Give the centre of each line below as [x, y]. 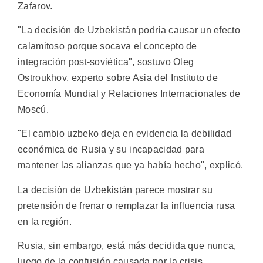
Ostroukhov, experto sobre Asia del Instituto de [118, 77]
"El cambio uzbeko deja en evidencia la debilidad [125, 134]
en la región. [45, 221]
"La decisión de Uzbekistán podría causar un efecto [129, 30]
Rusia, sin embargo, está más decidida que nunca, [127, 246]
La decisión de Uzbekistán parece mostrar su [115, 190]
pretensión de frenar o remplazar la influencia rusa [127, 205]
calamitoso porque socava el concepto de [107, 46]
